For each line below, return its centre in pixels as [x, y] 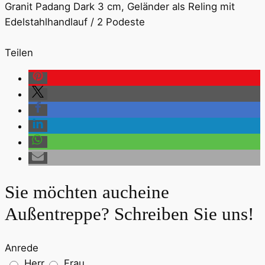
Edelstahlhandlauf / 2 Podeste [75, 22]
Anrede [22, 248]
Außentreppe [53, 214]
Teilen [19, 52]
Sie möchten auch [71, 192]
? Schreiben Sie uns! [177, 214]
